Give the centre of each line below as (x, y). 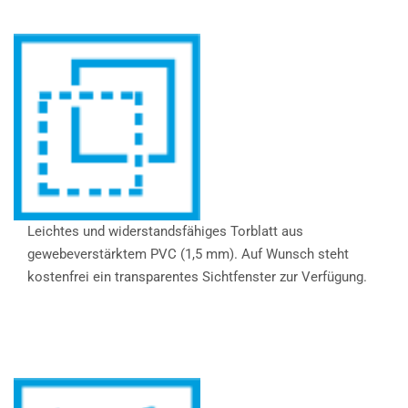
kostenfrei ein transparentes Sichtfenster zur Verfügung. (197, 276)
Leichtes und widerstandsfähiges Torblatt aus (165, 231)
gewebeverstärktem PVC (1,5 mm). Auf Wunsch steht (188, 254)
